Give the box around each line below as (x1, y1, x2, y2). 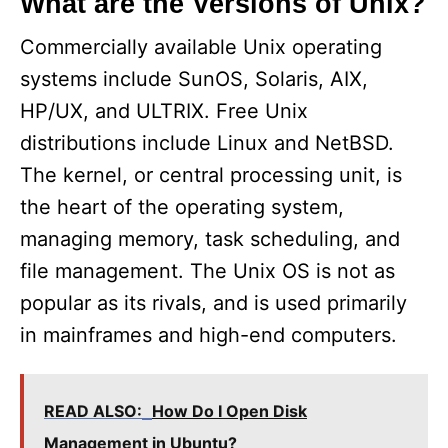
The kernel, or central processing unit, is (20, 163, 402, 188)
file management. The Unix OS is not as (20, 259, 395, 284)
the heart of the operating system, (20, 195, 344, 220)
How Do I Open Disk (152, 401, 307, 422)
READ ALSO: (44, 401, 142, 422)
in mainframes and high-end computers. (20, 323, 397, 348)
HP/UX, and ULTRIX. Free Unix (20, 99, 308, 124)
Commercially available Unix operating (20, 35, 382, 60)
